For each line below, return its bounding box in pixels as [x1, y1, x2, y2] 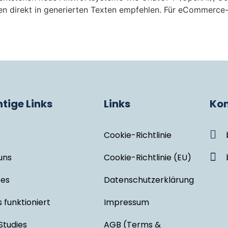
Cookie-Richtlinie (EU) [104, 151, 191, 163]
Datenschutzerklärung [104, 174, 194, 186]
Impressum [104, 196, 149, 208]
